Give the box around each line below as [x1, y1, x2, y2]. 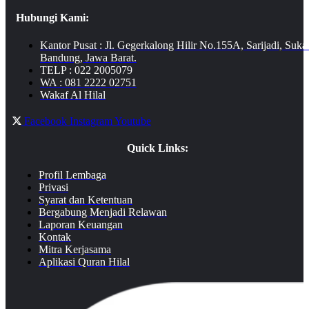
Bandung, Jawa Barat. [40, 51, 137, 63]
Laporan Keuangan [39, 219, 123, 231]
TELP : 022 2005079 [40, 63, 132, 76]
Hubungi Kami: [16, 12, 89, 24]
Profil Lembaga [39, 169, 106, 181]
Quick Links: [126, 141, 188, 154]
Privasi [39, 181, 68, 194]
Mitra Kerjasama [39, 243, 111, 256]
